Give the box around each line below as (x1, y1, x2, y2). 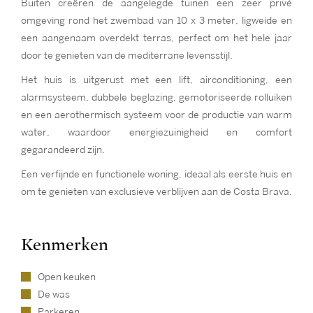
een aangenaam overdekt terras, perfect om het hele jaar (21, 34, 292, 43)
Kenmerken (21, 235, 108, 255)
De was (38, 290, 70, 299)
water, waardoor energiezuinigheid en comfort (21, 128, 292, 137)
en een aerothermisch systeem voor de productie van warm (21, 110, 292, 119)
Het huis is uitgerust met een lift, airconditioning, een (21, 75, 292, 85)
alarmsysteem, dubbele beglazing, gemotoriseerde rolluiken (21, 93, 292, 102)
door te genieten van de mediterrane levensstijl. (21, 51, 233, 60)
